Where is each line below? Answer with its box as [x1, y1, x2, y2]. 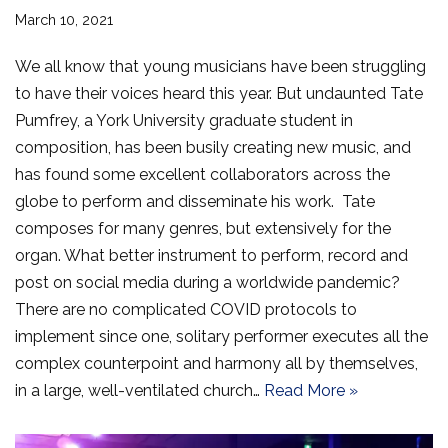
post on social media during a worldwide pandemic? [15, 272, 400, 292]
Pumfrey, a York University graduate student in [15, 110, 353, 130]
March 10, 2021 [15, 10, 113, 28]
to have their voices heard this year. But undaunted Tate [15, 83, 423, 103]
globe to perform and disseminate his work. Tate [15, 191, 375, 211]
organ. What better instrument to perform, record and [15, 245, 408, 265]
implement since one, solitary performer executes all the [15, 326, 428, 346]
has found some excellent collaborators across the [15, 164, 390, 184]
